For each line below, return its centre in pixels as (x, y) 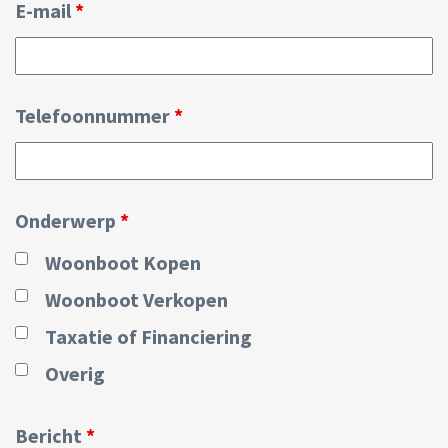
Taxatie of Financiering (148, 336)
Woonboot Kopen (123, 262)
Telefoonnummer (94, 115)
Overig (75, 373)
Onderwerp (67, 220)
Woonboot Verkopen (136, 299)
